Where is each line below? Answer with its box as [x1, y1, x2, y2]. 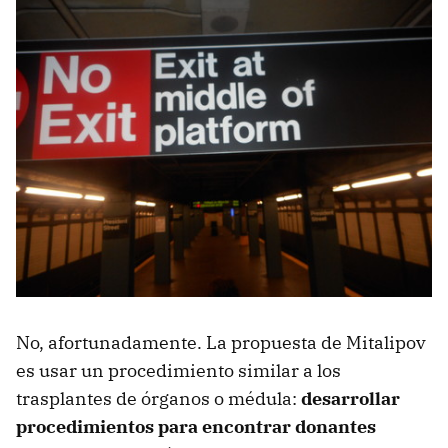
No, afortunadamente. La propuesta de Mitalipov [16, 331, 426, 355]
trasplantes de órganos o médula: [16, 387, 301, 411]
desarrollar [301, 387, 400, 411]
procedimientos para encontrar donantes [16, 415, 376, 439]
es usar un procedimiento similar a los [16, 359, 341, 383]
